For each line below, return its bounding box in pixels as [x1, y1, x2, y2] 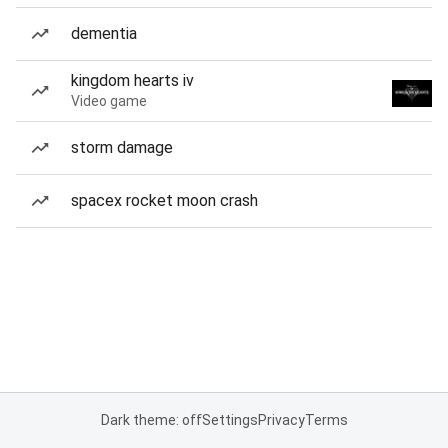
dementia [71, 24, 137, 43]
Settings [201, 412, 258, 428]
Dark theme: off [100, 412, 202, 428]
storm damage [71, 138, 173, 157]
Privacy [257, 412, 305, 428]
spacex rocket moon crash [71, 191, 258, 210]
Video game [71, 93, 147, 109]
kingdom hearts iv [71, 71, 194, 90]
